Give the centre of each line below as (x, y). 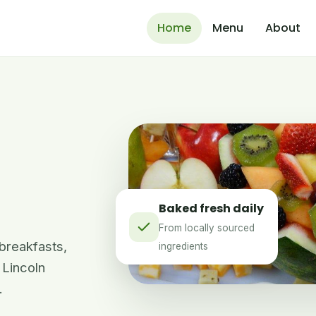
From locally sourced (206, 227)
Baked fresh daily (211, 208)
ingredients (183, 246)
